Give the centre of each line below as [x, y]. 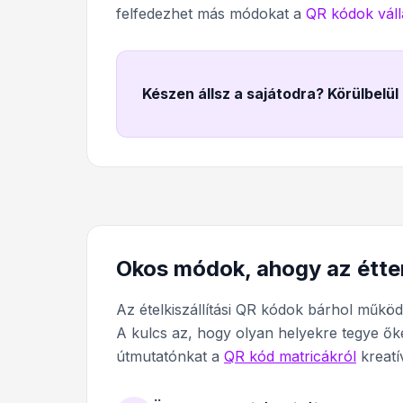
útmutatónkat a [170, 357]
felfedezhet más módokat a [211, 14]
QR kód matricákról [290, 357]
